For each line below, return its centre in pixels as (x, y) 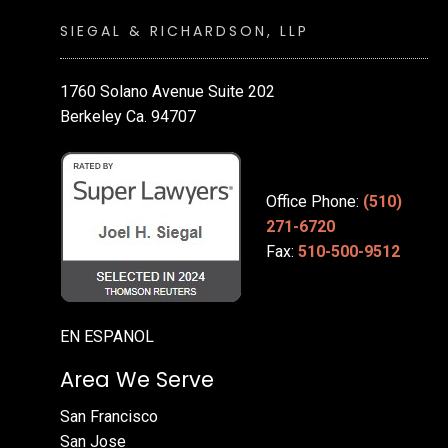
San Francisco (109, 417)
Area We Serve (137, 380)
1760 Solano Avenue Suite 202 (167, 92)
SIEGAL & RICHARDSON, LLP (184, 31)
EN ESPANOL (107, 337)
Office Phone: (314, 202)
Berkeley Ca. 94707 (128, 117)
